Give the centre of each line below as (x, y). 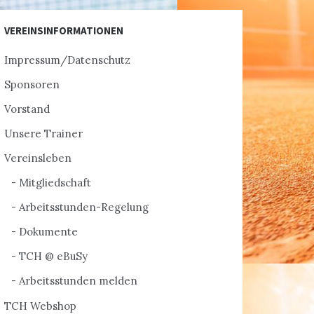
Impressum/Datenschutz (67, 60)
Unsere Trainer (43, 134)
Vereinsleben (38, 158)
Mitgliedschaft (55, 183)
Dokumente (48, 232)
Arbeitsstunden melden (78, 281)
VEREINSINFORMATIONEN (64, 30)
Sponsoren (32, 84)
